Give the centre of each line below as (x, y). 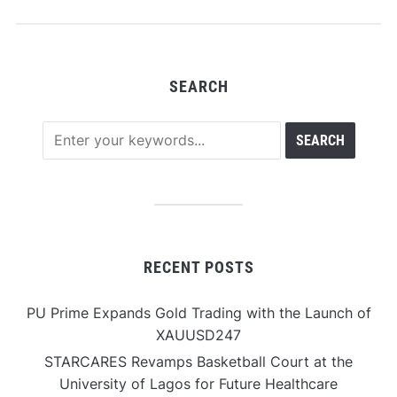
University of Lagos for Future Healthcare (198, 384)
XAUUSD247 (198, 335)
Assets (54, 25)
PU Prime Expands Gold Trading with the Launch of (198, 313)
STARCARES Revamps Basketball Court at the (198, 362)
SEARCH (198, 87)
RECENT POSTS (198, 268)
